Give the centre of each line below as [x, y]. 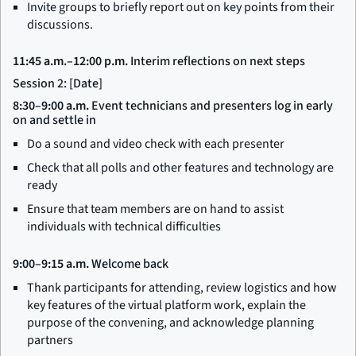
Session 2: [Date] [58, 84]
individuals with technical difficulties [124, 227]
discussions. [60, 24]
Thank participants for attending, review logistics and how [182, 287]
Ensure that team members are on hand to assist [155, 209]
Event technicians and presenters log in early [211, 106]
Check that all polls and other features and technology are [180, 168]
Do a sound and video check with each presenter [156, 144]
